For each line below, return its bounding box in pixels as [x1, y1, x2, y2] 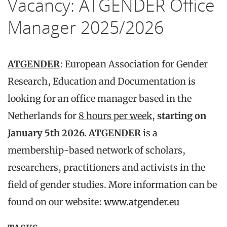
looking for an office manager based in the [8, 92, 192, 104]
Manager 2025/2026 [8, 15, 164, 39]
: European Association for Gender [60, 58, 208, 70]
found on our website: [8, 196, 104, 208]
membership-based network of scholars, [8, 144, 185, 156]
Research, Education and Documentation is [8, 75, 196, 87]
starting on [157, 109, 206, 122]
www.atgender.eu [104, 196, 179, 208]
